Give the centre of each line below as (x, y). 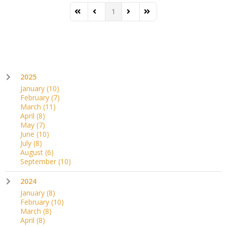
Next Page (143, 16)
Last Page (160, 16)
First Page (90, 16)
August (33, 152)
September (39, 161)
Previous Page (115, 16)
